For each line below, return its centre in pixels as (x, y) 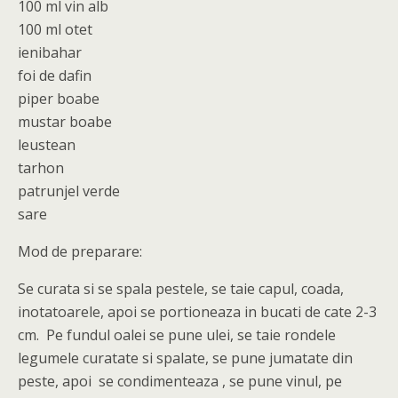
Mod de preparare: (80, 251)
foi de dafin (55, 76)
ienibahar (50, 52)
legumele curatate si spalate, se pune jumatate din (185, 358)
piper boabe (59, 99)
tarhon (41, 168)
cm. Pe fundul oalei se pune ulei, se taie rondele (177, 335)
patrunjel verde (69, 191)
